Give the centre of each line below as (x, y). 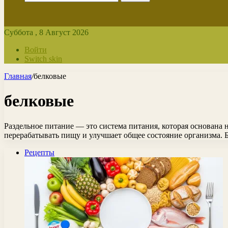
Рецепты (39, 152)
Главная (18, 76)
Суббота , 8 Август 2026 (46, 32)
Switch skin (43, 59)
